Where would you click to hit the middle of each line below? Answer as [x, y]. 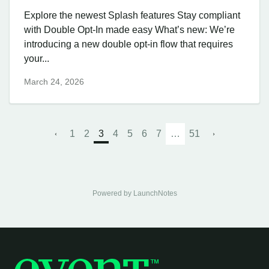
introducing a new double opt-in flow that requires [128, 44]
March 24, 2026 [54, 82]
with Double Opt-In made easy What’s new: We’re [129, 29]
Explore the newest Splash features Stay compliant [132, 15]
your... [37, 58]
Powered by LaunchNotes [134, 194]
